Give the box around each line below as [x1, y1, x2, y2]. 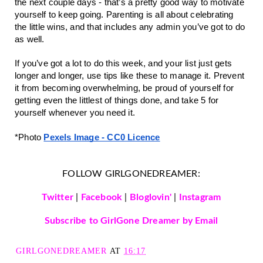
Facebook [80, 192, 123, 202]
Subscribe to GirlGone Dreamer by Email [44, 215, 218, 225]
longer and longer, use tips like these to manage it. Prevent [15, 70, 245, 80]
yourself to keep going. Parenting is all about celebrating [15, 9, 234, 19]
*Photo [15, 132, 44, 142]
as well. [15, 34, 47, 44]
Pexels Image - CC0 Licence [43, 132, 160, 142]
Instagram [178, 192, 221, 202]
